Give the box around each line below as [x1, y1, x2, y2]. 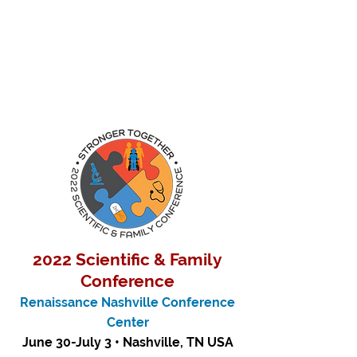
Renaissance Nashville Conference [20, 295, 235, 310]
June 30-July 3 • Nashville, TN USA [22, 335, 233, 350]
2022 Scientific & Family [33, 249, 222, 269]
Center [106, 315, 149, 330]
